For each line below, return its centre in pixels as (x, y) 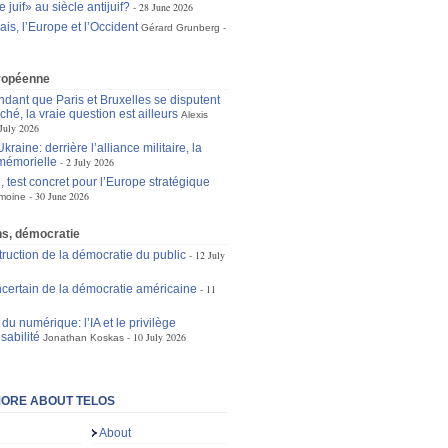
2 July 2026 (89, 162)
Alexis (194, 114)
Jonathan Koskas (83, 337)
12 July (209, 255)
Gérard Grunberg (180, 27)
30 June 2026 (61, 196)
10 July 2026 (159, 337)
